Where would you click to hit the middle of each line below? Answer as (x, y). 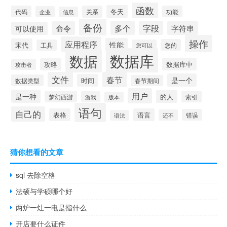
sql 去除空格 (36, 175)
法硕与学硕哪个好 (44, 191)
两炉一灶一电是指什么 (51, 207)
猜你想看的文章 (37, 152)
